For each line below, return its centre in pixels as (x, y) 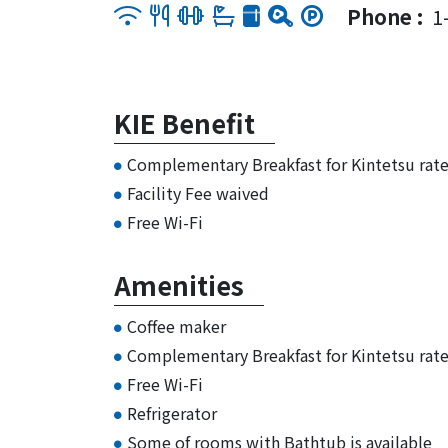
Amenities (179, 284)
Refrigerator (172, 413)
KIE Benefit (184, 122)
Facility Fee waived (198, 193)
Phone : (387, 16)
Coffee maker (176, 326)
